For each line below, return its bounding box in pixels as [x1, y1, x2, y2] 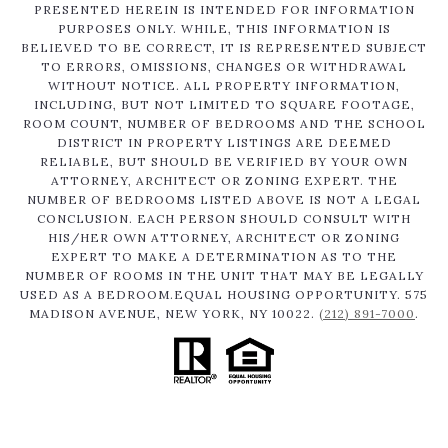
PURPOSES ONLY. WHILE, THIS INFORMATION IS [57, 21, 391, 37]
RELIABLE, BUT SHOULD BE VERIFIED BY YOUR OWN [40, 154, 408, 170]
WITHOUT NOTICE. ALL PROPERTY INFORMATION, [48, 78, 400, 94]
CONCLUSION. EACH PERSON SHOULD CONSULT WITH [37, 211, 411, 227]
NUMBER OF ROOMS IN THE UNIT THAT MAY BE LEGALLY [24, 268, 424, 284]
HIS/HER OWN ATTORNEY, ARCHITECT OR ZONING [48, 230, 400, 246]
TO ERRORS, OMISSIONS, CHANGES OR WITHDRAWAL [41, 59, 407, 75]
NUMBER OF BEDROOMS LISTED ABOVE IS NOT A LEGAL [27, 192, 421, 208]
